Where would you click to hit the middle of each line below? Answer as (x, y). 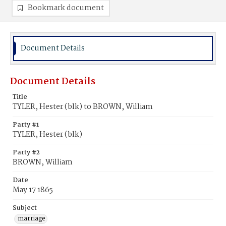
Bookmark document (66, 8)
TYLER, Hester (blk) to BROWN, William (83, 107)
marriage (32, 219)
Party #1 (26, 125)
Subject (25, 208)
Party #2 (26, 153)
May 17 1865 (33, 190)
